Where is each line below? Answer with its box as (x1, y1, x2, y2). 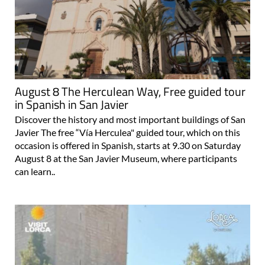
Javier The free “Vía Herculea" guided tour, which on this (15, 127, 240, 138)
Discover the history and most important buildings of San (15, 114, 245, 125)
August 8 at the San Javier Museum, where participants (15, 153, 237, 164)
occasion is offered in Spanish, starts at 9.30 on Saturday (15, 140, 241, 151)
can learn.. (15, 166, 55, 177)
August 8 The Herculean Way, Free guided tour (15, 82, 245, 101)
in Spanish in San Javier (15, 95, 128, 114)
